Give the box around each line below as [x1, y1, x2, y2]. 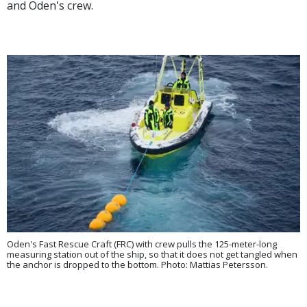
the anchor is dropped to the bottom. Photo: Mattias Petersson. [7, 258, 268, 271]
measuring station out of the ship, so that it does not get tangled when [7, 247, 297, 260]
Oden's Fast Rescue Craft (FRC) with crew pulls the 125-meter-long [7, 237, 277, 250]
